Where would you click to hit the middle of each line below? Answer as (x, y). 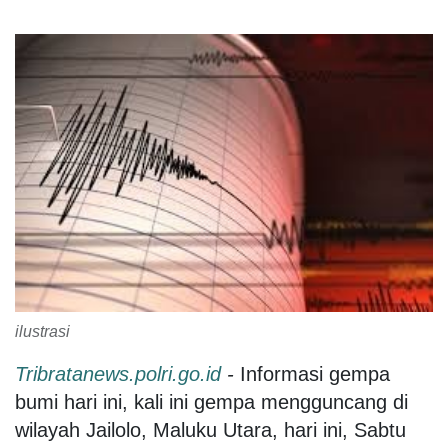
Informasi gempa (312, 374)
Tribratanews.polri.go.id (118, 374)
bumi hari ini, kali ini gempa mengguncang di (211, 402)
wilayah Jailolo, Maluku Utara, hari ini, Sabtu (210, 430)
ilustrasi (42, 332)
